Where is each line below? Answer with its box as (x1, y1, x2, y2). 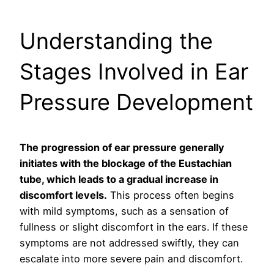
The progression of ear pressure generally (20, 141, 224, 154)
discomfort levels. (20, 189, 107, 202)
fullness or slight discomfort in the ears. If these (20, 221, 248, 234)
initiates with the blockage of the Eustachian (20, 157, 232, 170)
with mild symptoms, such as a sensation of (20, 205, 229, 218)
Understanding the (20, 28, 213, 55)
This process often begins (107, 189, 234, 202)
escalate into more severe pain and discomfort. (20, 253, 243, 265)
